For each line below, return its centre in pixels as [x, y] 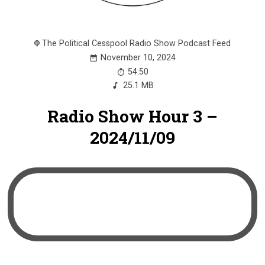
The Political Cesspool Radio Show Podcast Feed [137, 43]
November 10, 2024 [138, 57]
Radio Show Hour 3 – [132, 116]
